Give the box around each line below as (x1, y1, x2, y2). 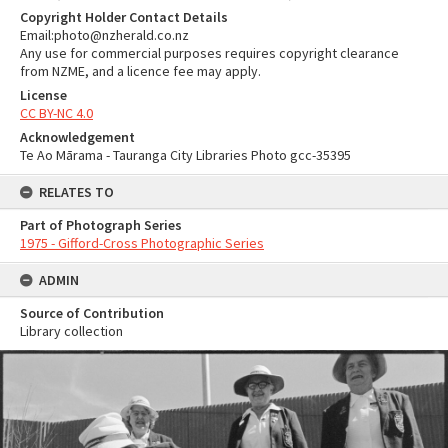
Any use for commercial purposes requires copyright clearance (20, 44, 399, 62)
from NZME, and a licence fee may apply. (20, 62, 261, 80)
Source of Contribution (20, 304, 164, 322)
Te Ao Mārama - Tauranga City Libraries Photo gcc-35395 (20, 146, 351, 164)
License (20, 86, 67, 104)
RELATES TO (39, 183, 114, 201)
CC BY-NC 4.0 (20, 104, 93, 122)
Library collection (20, 322, 123, 340)
